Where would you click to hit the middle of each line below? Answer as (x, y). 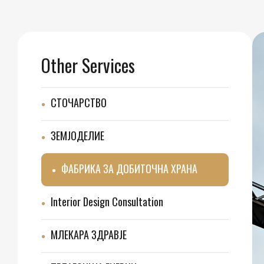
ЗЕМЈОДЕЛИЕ (77, 136)
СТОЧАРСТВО (79, 103)
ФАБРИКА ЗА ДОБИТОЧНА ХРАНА (129, 169)
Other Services (88, 65)
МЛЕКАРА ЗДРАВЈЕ (89, 235)
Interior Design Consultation (107, 202)
